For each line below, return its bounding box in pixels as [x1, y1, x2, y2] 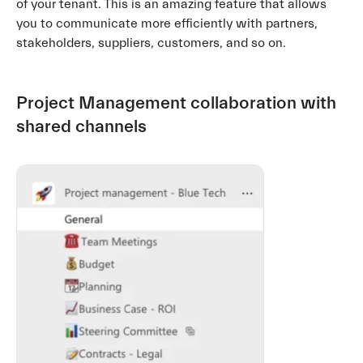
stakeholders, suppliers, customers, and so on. [16, 35, 286, 50]
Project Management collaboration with [16, 92, 336, 113]
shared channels [16, 116, 147, 137]
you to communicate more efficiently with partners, [16, 15, 318, 31]
